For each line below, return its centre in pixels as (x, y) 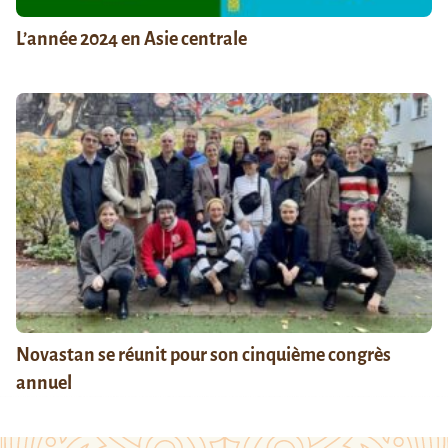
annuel (44, 382)
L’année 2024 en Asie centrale (131, 38)
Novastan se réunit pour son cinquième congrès (203, 354)
